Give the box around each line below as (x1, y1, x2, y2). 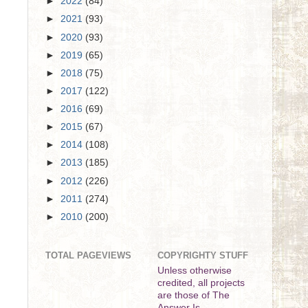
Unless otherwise (157, 265, 232, 276)
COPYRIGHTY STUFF (157, 250, 248, 261)
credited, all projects (157, 278, 245, 289)
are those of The (157, 290, 230, 301)
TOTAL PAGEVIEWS (45, 250, 131, 261)
